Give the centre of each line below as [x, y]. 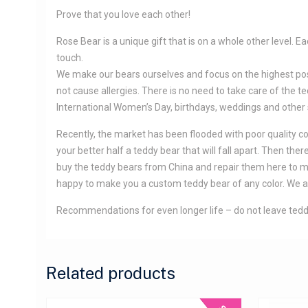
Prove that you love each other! [123, 14]
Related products [111, 273]
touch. [70, 57]
